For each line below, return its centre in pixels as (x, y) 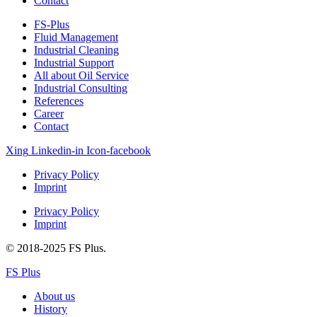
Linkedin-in (57, 150)
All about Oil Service (81, 75)
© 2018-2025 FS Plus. (56, 248)
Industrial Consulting (81, 88)
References (59, 100)
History (51, 309)
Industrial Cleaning (76, 50)
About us (54, 296)
